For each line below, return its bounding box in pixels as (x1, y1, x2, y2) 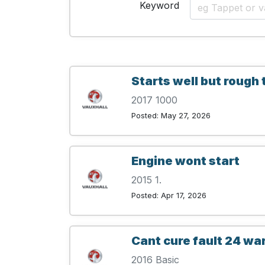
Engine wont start (131, 154, 240, 169)
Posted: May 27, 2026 (131, 111, 211, 121)
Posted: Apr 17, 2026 (131, 191, 206, 201)
